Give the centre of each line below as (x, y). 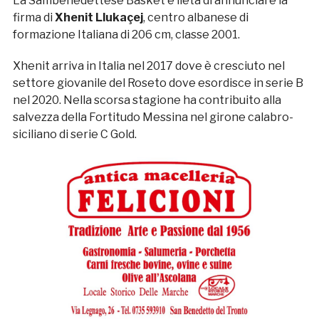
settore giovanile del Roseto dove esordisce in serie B (158, 83)
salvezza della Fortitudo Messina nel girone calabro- (153, 117)
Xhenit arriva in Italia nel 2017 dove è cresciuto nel (148, 66)
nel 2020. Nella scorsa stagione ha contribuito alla (147, 100)
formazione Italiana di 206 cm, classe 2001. (126, 35)
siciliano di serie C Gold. (74, 135)
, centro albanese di (195, 18)
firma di (33, 18)
